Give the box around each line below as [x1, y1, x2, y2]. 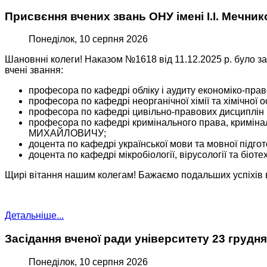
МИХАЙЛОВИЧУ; [29, 128, 106, 139]
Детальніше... [5, 210, 64, 221]
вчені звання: [5, 65, 63, 76]
